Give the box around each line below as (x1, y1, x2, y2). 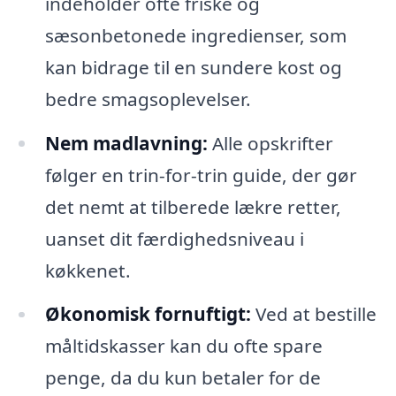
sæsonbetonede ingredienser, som (44, 22, 346, 48)
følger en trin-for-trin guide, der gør (44, 162, 357, 187)
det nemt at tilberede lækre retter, (44, 194, 341, 219)
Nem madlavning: (44, 130, 208, 156)
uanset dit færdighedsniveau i (44, 225, 304, 251)
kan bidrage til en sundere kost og (44, 54, 342, 80)
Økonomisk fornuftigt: (44, 301, 251, 327)
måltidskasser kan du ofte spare (44, 333, 323, 359)
